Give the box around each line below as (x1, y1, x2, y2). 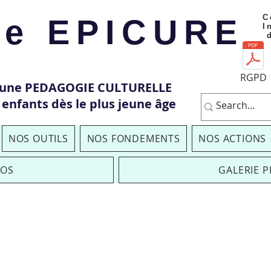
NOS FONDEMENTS (87, 132, 180, 145)
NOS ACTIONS (198, 132, 267, 145)
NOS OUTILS (8, 132, 68, 145)
